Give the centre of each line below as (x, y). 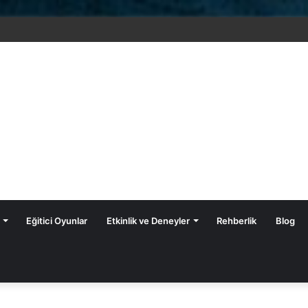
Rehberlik (236, 221)
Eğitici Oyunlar (56, 221)
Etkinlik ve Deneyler (148, 221)
